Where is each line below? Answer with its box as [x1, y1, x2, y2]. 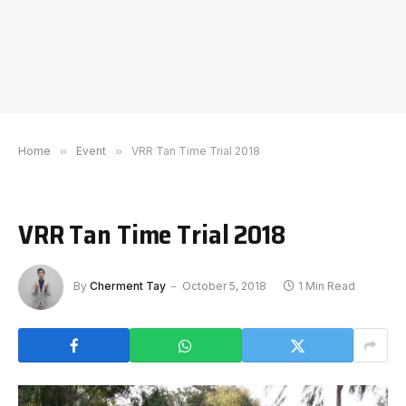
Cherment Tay [90, 279, 166, 294]
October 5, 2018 [182, 279, 266, 294]
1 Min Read [298, 279, 355, 294]
